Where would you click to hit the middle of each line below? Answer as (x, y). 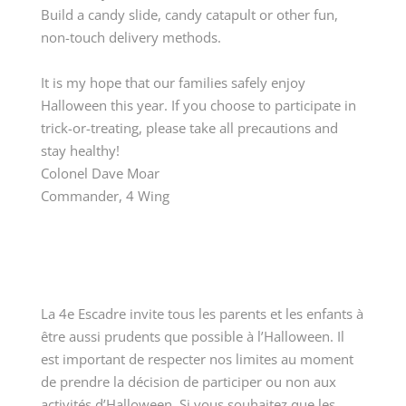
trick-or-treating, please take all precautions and (189, 128)
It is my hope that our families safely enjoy (173, 83)
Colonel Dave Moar (100, 174)
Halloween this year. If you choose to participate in (198, 106)
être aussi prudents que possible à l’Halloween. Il (192, 337)
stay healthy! (80, 151)
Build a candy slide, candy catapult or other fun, (189, 15)
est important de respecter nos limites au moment (197, 359)
